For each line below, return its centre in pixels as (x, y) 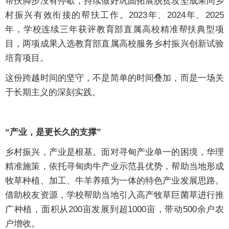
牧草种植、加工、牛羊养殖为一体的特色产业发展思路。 (114, 181)
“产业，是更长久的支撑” (53, 132)
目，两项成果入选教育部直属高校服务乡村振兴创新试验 (114, 44)
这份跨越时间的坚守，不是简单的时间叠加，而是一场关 (114, 78)
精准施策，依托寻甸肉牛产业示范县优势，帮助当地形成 (114, 167)
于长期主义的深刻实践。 (53, 93)
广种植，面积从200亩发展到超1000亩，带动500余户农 (114, 210)
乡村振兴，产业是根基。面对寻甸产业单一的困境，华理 (114, 152)
